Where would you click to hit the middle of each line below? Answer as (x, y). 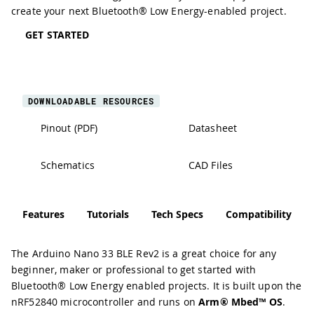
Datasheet (213, 128)
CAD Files (211, 165)
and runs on (166, 302)
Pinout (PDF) (69, 128)
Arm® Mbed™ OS (241, 302)
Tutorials (108, 214)
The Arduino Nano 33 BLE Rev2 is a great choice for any (144, 253)
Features (43, 214)
